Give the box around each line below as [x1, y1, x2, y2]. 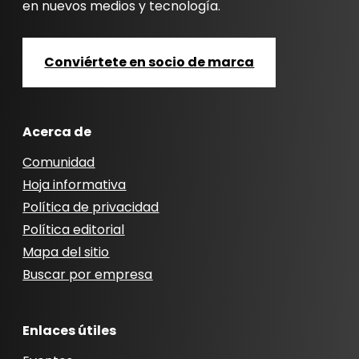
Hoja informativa [22, 175, 127, 195]
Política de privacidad [22, 198, 159, 217]
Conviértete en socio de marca [44, 53, 255, 72]
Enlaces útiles [22, 321, 117, 341]
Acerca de [22, 123, 92, 142]
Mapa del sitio [22, 243, 110, 262]
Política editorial [22, 220, 125, 240]
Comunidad [22, 153, 95, 172]
